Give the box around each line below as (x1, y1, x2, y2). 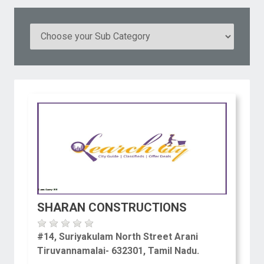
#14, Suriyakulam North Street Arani (37, 230, 198, 242)
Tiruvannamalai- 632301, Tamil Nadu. (37, 245, 199, 256)
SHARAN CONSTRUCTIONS (37, 200, 187, 214)
